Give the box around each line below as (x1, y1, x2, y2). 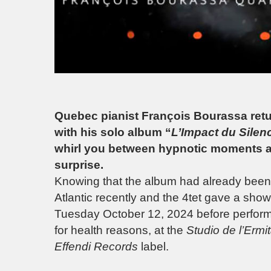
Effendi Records (54, 240, 138, 253)
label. (138, 240, 169, 253)
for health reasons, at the (54, 223, 186, 237)
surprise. (54, 158, 103, 171)
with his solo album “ (54, 125, 171, 139)
